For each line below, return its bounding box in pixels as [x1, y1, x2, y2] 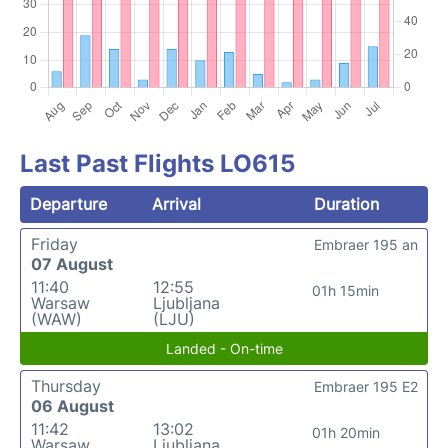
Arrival [152, 194, 202, 214]
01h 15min [312, 282, 380, 299]
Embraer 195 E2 [314, 378, 418, 395]
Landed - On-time [165, 340, 283, 357]
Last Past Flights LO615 [20, 149, 295, 178]
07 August [31, 254, 113, 274]
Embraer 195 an [314, 236, 418, 253]
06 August [31, 396, 114, 416]
